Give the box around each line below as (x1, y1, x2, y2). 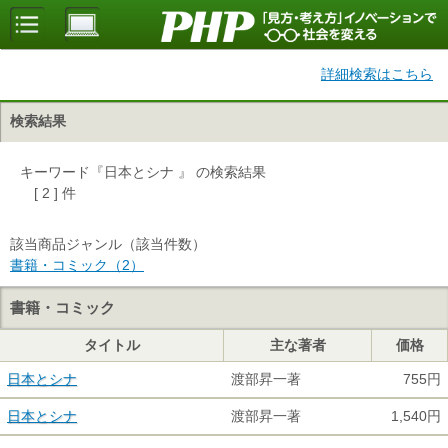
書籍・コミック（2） (10, 257, 144, 273)
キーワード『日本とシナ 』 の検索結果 (20, 164, 266, 180)
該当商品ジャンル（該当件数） (10, 236, 206, 252)
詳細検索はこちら (321, 66, 433, 82)
